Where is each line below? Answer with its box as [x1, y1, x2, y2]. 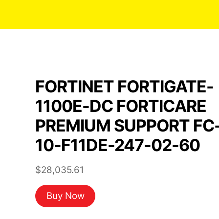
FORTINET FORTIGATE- [35, 76, 214, 96]
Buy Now [46, 190, 85, 202]
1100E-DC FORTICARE [35, 96, 207, 116]
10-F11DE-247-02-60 [35, 135, 200, 155]
